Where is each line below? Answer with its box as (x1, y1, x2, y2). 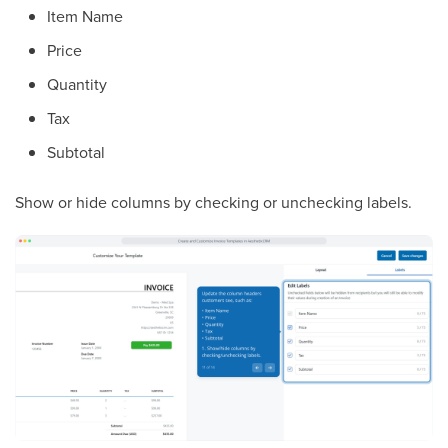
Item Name (47, 5, 123, 28)
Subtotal (47, 141, 105, 164)
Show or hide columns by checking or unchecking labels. (15, 191, 412, 214)
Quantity (47, 73, 107, 96)
